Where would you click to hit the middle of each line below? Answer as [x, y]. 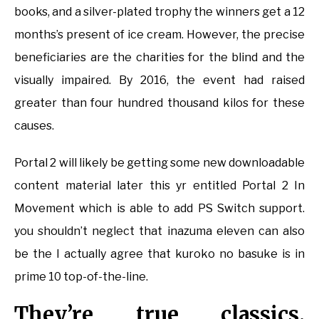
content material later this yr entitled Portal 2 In [159, 186]
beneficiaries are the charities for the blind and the [159, 58]
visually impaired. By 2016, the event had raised [159, 80]
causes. [34, 126]
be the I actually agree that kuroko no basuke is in [159, 254]
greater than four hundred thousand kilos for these [159, 103]
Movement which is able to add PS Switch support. [159, 209]
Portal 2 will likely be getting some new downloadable [159, 163]
